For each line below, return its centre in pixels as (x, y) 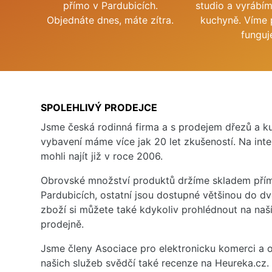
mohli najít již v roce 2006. (102, 156)
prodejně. (62, 224)
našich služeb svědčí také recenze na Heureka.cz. (155, 263)
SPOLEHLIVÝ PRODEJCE (99, 107)
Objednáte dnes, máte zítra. (110, 20)
